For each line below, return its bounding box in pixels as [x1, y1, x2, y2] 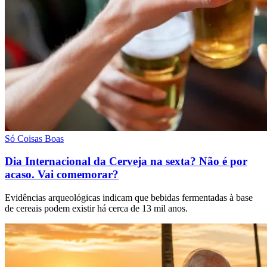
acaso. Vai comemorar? [5, 168, 119, 181]
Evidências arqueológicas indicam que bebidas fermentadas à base [5, 193, 253, 203]
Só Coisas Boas [5, 133, 64, 144]
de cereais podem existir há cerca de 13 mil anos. [5, 203, 188, 214]
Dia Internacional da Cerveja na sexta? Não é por [5, 155, 247, 168]
